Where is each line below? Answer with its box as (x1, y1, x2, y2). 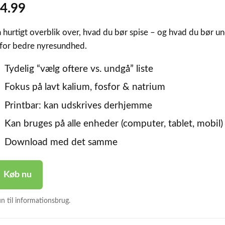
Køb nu (4, 170, 32, 179)
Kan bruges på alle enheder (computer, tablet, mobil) (4, 119, 223, 129)
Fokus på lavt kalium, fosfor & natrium (4, 82, 165, 92)
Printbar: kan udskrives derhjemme (4, 100, 152, 110)
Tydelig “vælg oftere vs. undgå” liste (4, 64, 153, 74)
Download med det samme (4, 138, 118, 147)
